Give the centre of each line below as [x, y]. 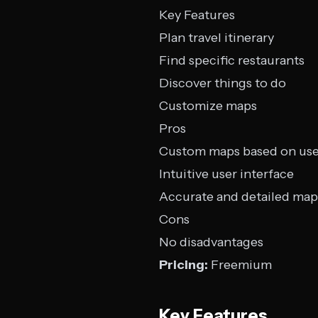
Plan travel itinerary [216, 38]
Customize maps [208, 106]
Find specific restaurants [232, 60]
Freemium [240, 265]
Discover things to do [223, 83]
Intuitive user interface [226, 174]
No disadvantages [211, 242]
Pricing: [183, 265]
